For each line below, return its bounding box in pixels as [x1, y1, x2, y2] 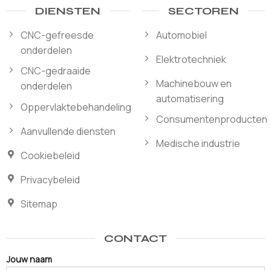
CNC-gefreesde [20, 28, 94, 42]
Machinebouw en [155, 76, 232, 90]
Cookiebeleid [20, 148, 80, 162]
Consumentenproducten [155, 113, 267, 126]
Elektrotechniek [155, 52, 226, 66]
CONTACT [104, 231, 167, 245]
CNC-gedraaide [20, 64, 91, 78]
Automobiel [155, 28, 207, 42]
